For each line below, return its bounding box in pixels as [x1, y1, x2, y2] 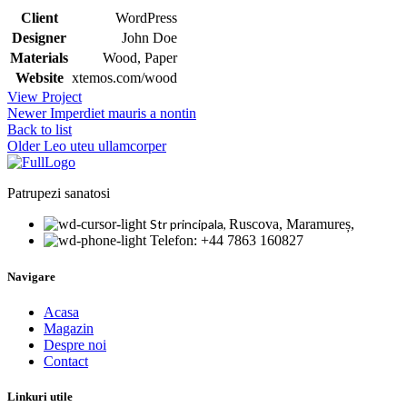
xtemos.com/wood [72, 70, 177, 86]
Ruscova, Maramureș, [229, 216, 354, 233]
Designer [12, 30, 66, 46]
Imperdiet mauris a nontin [50, 105, 196, 122]
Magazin [44, 320, 94, 336]
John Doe [122, 30, 177, 46]
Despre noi [44, 336, 106, 352]
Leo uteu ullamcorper [44, 138, 166, 154]
